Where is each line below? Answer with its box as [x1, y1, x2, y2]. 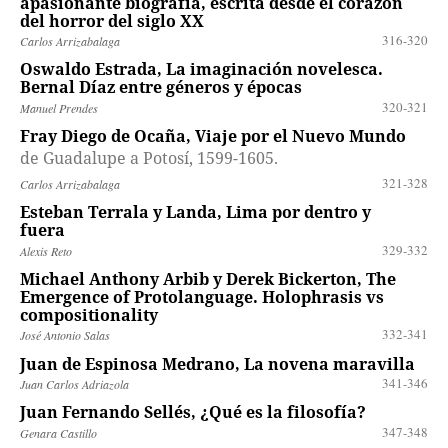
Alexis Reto [19, 242, 72, 259]
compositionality [19, 304, 158, 327]
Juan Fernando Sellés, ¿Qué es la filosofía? [19, 401, 366, 424]
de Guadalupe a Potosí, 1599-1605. [19, 146, 278, 169]
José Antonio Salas [19, 327, 110, 344]
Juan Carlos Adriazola [19, 376, 129, 393]
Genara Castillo [19, 424, 97, 441]
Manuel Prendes [19, 99, 98, 116]
